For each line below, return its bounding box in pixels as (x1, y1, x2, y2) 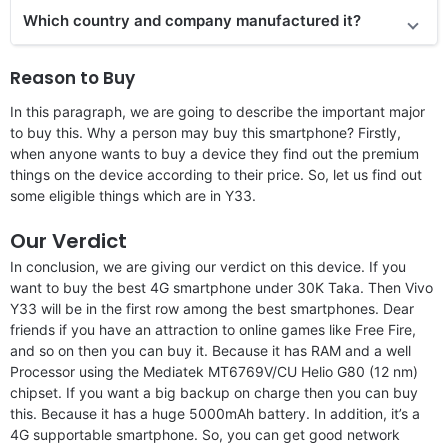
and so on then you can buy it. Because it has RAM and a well (10, 341, 411, 359)
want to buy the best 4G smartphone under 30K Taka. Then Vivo (10, 278, 433, 296)
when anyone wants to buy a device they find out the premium (10, 144, 419, 162)
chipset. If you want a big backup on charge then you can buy (10, 383, 418, 401)
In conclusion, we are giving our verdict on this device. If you (10, 257, 406, 275)
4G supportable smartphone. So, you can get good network (10, 425, 400, 443)
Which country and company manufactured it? (23, 10, 361, 30)
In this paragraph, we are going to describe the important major (10, 102, 425, 120)
